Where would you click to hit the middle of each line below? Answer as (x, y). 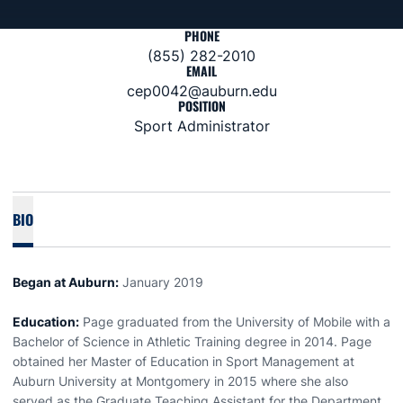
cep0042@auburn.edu (201, 91)
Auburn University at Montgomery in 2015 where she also (180, 381)
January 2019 (161, 282)
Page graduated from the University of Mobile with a (235, 322)
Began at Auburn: (66, 282)
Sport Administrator (201, 126)
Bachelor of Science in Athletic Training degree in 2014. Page (192, 341)
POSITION (201, 106)
